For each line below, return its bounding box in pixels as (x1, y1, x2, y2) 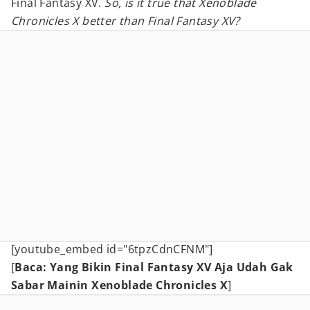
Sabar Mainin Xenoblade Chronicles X (11, 277, 228, 293)
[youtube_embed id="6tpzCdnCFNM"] (11, 241, 213, 257)
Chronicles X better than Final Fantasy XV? (11, 13, 240, 28)
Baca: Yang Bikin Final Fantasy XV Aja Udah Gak (15, 259, 293, 275)
